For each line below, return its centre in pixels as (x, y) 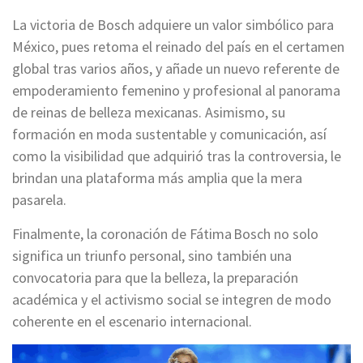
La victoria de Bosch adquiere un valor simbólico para (173, 25)
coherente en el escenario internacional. (132, 321)
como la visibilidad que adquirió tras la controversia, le (177, 156)
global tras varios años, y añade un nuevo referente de (176, 68)
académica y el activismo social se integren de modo (172, 299)
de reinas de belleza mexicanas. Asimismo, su (149, 112)
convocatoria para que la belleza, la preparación (155, 278)
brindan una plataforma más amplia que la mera (157, 178)
